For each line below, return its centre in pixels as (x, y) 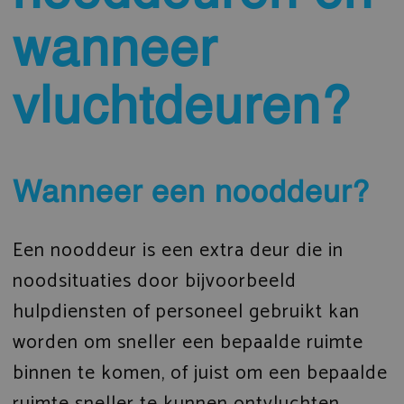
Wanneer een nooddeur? (191, 193)
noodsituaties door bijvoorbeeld (154, 281)
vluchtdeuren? (181, 109)
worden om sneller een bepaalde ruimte (188, 342)
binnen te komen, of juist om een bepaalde (200, 373)
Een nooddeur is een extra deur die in (178, 250)
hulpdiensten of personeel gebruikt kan (186, 312)
